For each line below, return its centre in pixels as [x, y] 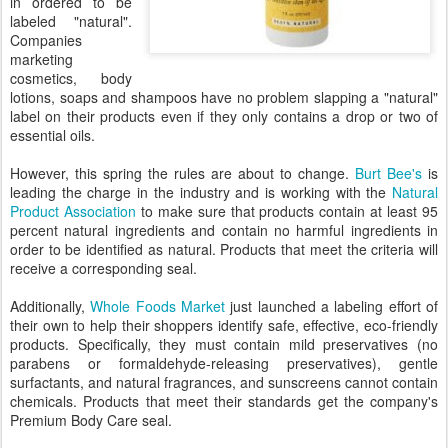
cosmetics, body [71, 78]
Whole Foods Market [158, 306]
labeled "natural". [71, 21]
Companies [46, 40]
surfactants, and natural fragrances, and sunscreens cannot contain [224, 382]
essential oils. [52, 135]
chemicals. [47, 401]
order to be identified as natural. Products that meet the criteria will [224, 249]
